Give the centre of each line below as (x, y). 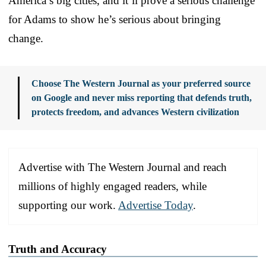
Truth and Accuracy (58, 249)
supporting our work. (68, 205)
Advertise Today (156, 205)
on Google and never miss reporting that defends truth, (142, 97)
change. (26, 38)
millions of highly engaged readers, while (113, 186)
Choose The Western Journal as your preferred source (141, 83)
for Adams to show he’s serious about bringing (115, 19)
